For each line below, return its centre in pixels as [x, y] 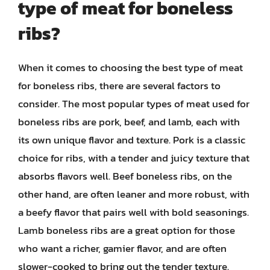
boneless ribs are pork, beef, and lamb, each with [129, 121]
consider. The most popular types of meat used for [134, 103]
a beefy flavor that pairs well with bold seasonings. [133, 212]
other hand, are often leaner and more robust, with [134, 194]
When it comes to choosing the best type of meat [130, 67]
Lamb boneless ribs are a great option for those [127, 230]
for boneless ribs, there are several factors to [119, 85]
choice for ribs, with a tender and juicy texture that [134, 158]
